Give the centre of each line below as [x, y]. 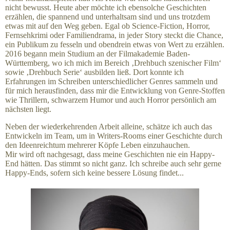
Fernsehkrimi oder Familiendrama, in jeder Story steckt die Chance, [114, 35]
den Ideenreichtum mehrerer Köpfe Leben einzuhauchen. [98, 145]
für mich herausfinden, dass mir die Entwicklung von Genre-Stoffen [115, 91]
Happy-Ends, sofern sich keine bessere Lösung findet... [94, 173]
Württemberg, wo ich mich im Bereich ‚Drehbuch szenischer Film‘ [113, 63]
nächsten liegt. [28, 109]
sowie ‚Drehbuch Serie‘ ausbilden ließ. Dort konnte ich [94, 72]
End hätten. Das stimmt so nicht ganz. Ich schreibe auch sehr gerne [113, 164]
